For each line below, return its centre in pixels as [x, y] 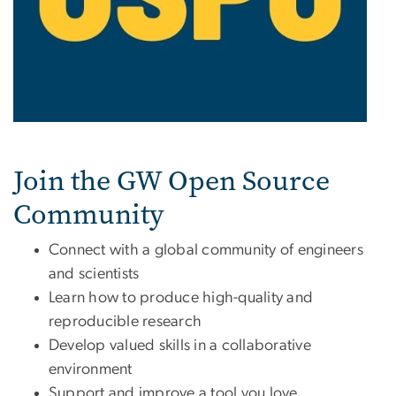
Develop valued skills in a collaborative [180, 345]
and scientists [94, 274]
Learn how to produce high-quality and [181, 297]
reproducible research [126, 321]
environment [91, 369]
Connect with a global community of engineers [206, 250]
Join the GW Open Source [171, 180]
